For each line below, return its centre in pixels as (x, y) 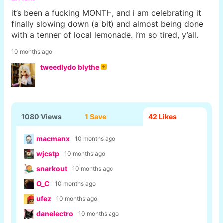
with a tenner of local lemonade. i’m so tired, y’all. (105, 35)
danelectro (55, 214)
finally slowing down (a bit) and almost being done (107, 24)
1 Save (96, 116)
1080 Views (42, 116)
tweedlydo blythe (70, 67)
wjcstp (48, 154)
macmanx (53, 139)
